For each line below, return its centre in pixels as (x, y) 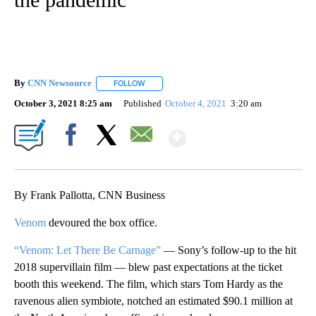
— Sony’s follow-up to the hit (229, 250)
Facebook (74, 159)
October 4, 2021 (197, 103)
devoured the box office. (102, 222)
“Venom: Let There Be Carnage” (87, 250)
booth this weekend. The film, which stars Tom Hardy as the (148, 284)
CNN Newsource (60, 83)
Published (142, 103)
